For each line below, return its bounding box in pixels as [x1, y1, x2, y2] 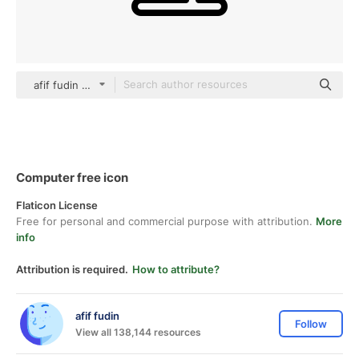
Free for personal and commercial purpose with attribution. [16, 215, 316, 228]
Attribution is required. [16, 263, 128, 276]
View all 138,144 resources [75, 325, 201, 338]
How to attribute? [132, 263, 220, 276]
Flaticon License [16, 199, 98, 212]
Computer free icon [16, 170, 128, 185]
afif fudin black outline [34, 79, 145, 91]
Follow [295, 317, 327, 330]
